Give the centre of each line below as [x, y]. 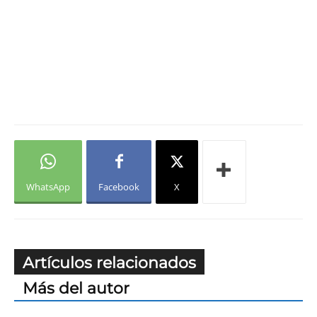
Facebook [119, 187]
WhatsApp [48, 187]
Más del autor [76, 289]
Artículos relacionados [109, 263]
